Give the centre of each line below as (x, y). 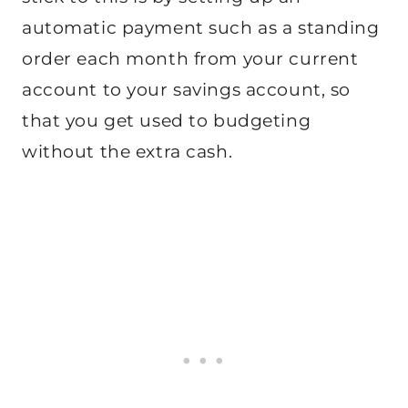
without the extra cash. (127, 152)
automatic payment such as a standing (201, 28)
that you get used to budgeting (167, 121)
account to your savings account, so (186, 90)
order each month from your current (190, 59)
